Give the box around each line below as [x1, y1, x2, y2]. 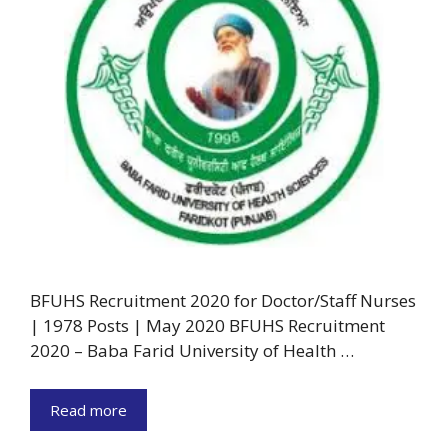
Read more [50, 399, 127, 420]
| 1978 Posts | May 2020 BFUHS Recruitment [30, 314, 385, 338]
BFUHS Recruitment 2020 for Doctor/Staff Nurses [30, 289, 416, 313]
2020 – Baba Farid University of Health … [30, 339, 354, 363]
